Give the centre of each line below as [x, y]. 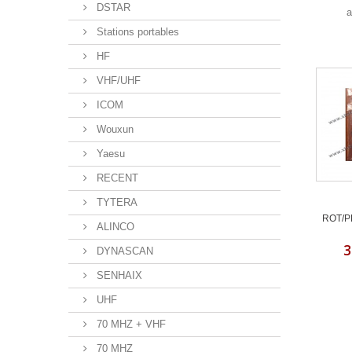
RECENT [116, 178]
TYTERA [115, 202]
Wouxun [114, 129]
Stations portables [136, 32]
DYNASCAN [123, 251]
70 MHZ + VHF [130, 324]
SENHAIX [118, 275]
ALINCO [114, 227]
